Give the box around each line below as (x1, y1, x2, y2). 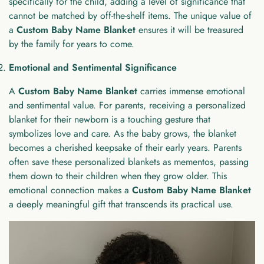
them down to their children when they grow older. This (9, 169, 227, 183)
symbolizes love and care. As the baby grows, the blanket (9, 126, 236, 140)
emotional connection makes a (9, 183, 132, 197)
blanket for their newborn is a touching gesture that (9, 112, 210, 126)
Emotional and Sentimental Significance (9, 60, 177, 74)
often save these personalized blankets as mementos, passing (9, 154, 249, 169)
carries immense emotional (137, 84, 245, 98)
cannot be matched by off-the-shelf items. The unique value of (9, 8, 252, 22)
